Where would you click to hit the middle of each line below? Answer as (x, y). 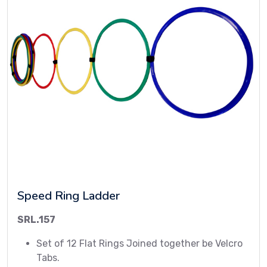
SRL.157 (36, 220)
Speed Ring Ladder (69, 196)
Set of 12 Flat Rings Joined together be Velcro (139, 243)
